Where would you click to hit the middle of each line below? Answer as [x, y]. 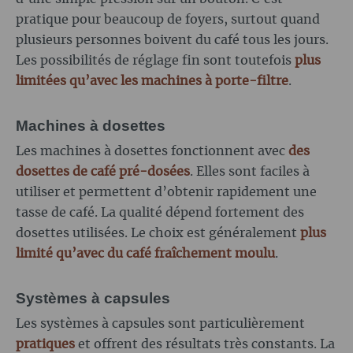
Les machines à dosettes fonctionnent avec [152, 152]
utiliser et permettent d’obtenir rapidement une [166, 193]
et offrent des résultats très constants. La [205, 345]
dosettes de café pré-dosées [103, 172]
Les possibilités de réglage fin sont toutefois [155, 61]
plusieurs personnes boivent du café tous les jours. [172, 41]
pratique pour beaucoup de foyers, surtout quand [168, 20]
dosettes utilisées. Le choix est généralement [158, 234]
